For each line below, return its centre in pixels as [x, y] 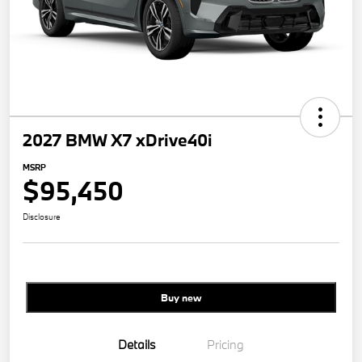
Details [137, 345]
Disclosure [42, 217]
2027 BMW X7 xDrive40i [118, 140]
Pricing [225, 345]
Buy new [181, 298]
